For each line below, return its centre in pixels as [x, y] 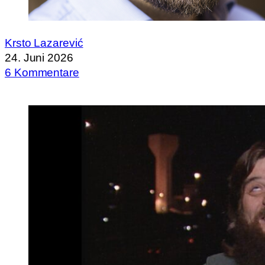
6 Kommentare [42, 72]
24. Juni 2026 [39, 57]
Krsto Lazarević [44, 43]
